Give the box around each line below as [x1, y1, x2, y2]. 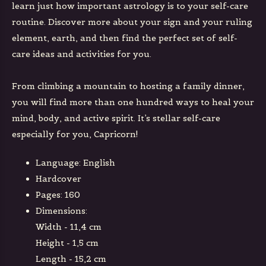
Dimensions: [36, 205, 87, 216]
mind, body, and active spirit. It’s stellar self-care [12, 113, 220, 123]
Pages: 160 [36, 189, 80, 200]
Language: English [36, 157, 115, 168]
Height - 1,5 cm [36, 237, 99, 248]
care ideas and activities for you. [12, 49, 151, 59]
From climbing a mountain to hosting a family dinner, [12, 81, 245, 91]
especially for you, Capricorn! [12, 129, 138, 140]
